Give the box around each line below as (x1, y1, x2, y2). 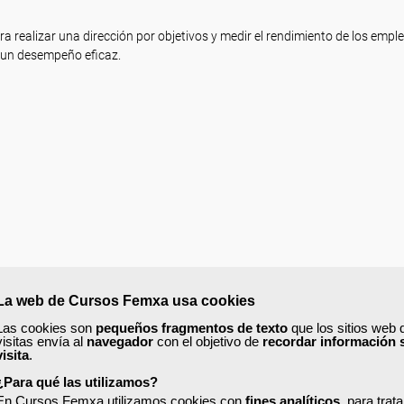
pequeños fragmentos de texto (96, 319, 288, 335)
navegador (87, 333, 153, 349)
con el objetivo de (153, 333, 262, 349)
